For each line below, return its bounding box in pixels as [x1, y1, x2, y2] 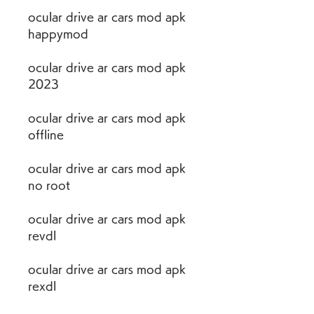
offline [28, 129, 64, 140]
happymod [28, 28, 88, 39]
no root [28, 179, 70, 191]
